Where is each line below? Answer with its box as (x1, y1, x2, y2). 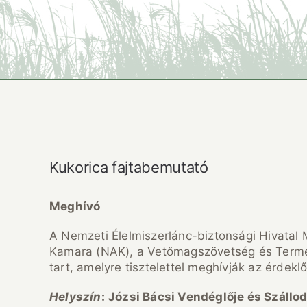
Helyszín (49, 290, 101, 304)
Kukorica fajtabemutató (49, 158, 208, 177)
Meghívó (49, 199, 101, 214)
